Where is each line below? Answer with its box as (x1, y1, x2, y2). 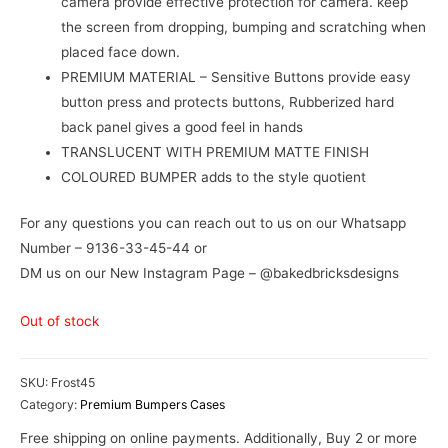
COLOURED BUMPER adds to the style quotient (61, 169, 367, 186)
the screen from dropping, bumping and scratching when (61, 19, 427, 36)
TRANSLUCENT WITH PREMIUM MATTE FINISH (61, 144, 370, 161)
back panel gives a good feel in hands (61, 119, 304, 136)
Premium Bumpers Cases (80, 396, 225, 412)
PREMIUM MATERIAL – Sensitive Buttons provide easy (61, 69, 412, 86)
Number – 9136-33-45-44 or (20, 239, 207, 256)
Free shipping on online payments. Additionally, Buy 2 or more (20, 429, 417, 446)
